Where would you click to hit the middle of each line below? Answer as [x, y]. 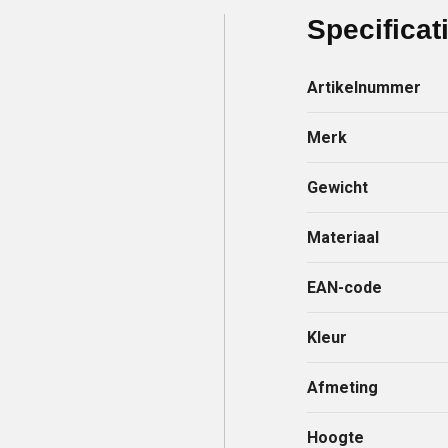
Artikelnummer [364, 87]
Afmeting [343, 387]
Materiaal [343, 237]
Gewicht [338, 187]
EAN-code [345, 287]
